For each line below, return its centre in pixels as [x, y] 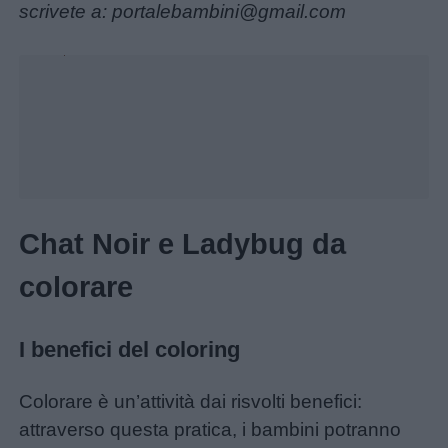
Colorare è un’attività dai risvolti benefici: [191, 401]
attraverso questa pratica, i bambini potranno [210, 429]
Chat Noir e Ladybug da [183, 243]
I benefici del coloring [130, 349]
